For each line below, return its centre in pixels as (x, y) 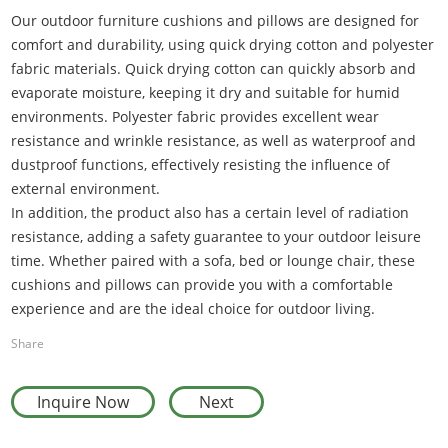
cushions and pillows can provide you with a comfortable (202, 284)
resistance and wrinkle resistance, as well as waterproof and (214, 140)
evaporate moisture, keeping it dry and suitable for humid (206, 92)
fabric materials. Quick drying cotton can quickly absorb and (214, 68)
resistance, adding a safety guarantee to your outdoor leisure (216, 236)
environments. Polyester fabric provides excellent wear (195, 116)
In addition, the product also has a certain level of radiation (210, 212)
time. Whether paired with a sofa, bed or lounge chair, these (213, 260)
